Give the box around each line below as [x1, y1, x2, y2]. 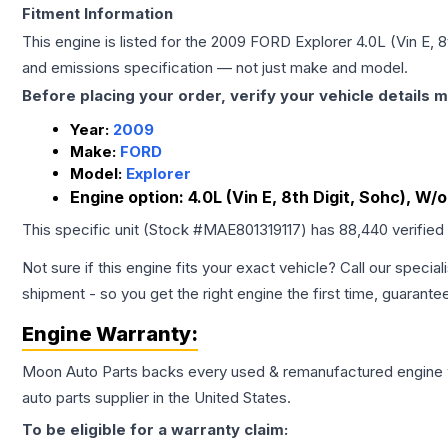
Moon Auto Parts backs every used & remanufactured [22, 362, 397, 381]
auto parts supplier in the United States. [22, 388, 291, 407]
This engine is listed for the [22, 32, 211, 51]
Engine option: [70, 187, 188, 207]
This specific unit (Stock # [22, 220, 203, 239]
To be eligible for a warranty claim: [22, 420, 288, 439]
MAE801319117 [203, 220, 301, 239]
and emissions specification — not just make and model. [22, 58, 408, 77]
